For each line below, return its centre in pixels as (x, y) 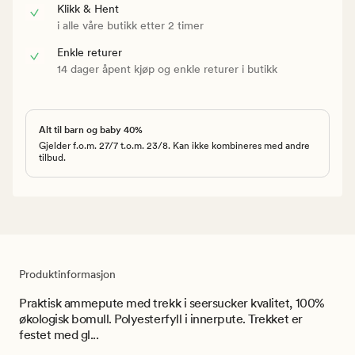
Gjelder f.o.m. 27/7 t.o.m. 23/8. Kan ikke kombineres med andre (174, 145)
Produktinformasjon (67, 274)
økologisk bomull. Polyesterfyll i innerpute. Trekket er (161, 319)
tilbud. (52, 157)
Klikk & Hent (88, 8)
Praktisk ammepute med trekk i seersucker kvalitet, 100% (172, 303)
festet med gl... (59, 334)
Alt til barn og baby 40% (91, 130)
